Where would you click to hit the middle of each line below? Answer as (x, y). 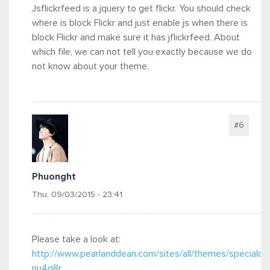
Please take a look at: (76, 239)
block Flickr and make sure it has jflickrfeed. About (136, 37)
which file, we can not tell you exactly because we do (142, 52)
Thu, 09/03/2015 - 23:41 (77, 194)
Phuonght (54, 176)
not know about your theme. (90, 66)
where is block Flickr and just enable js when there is (140, 23)
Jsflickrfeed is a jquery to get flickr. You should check (141, 8)
